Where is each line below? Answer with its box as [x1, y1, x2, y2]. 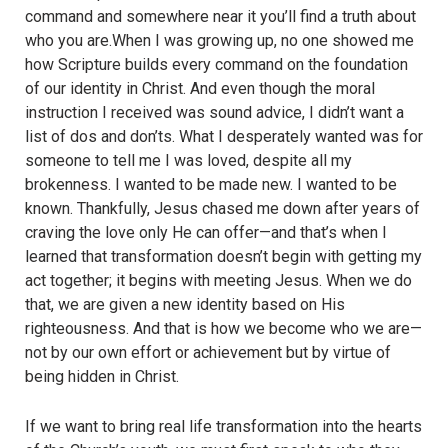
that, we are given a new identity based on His [25, 295, 345, 315]
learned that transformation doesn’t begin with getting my [25, 247, 422, 267]
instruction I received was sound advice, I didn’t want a [25, 103, 404, 123]
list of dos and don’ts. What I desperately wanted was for [25, 127, 423, 147]
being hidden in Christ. [25, 367, 179, 387]
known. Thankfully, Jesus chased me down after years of [25, 199, 420, 219]
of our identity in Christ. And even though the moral [25, 79, 375, 99]
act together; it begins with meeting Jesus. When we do [25, 271, 412, 291]
